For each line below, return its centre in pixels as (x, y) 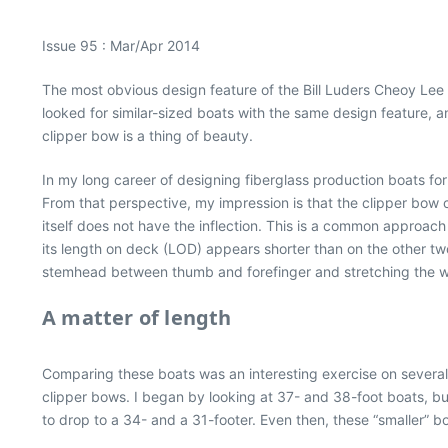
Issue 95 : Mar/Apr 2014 (121, 45)
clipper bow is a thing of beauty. (147, 135)
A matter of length (137, 317)
